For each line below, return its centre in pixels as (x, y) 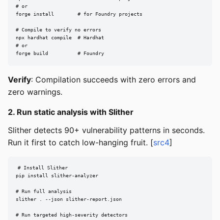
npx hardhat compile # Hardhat (60, 38)
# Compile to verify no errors (58, 30)
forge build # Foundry (60, 54)
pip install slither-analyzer (57, 176)
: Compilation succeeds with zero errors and (113, 79)
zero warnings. (35, 92)
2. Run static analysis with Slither (71, 112)
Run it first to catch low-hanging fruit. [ (81, 142)
